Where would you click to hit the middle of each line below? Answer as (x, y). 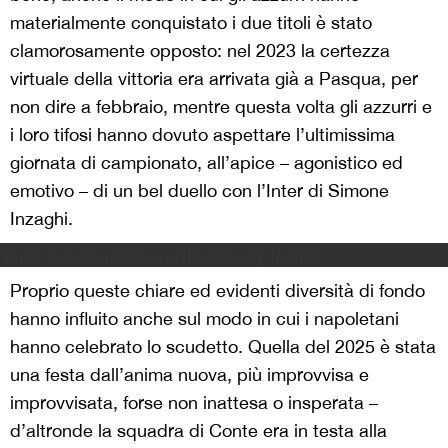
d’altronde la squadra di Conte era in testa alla (198, 430)
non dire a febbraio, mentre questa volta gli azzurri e (221, 106)
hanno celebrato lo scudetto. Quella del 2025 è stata (223, 346)
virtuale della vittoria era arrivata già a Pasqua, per (214, 78)
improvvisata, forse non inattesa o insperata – (194, 402)
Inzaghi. (41, 218)
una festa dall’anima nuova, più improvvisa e (189, 374)
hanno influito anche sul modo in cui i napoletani (204, 318)
